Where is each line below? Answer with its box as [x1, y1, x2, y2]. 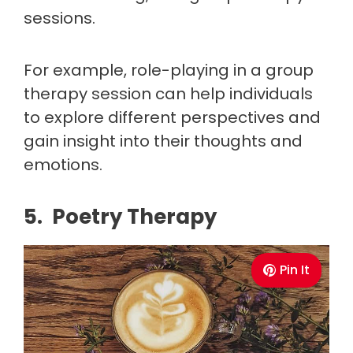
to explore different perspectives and [24, 106, 321, 128]
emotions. [24, 153, 102, 176]
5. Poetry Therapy [24, 202, 217, 231]
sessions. [24, 6, 99, 29]
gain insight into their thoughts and [24, 129, 303, 152]
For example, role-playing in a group [24, 58, 314, 81]
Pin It [280, 260, 310, 279]
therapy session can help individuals [24, 82, 313, 105]
